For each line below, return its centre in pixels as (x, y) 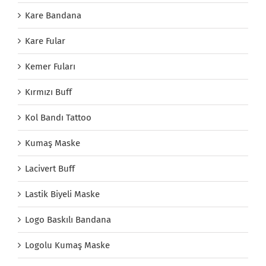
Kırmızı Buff (48, 92)
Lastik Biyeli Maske (62, 194)
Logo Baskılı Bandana (68, 219)
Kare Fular (45, 41)
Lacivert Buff (50, 168)
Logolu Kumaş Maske (67, 245)
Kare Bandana (53, 15)
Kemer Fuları (50, 66)
